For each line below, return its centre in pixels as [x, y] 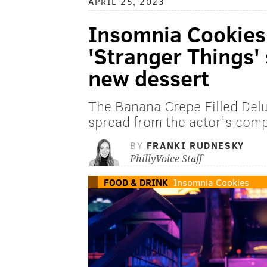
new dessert [149, 78]
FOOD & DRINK [136, 182]
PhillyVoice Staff [166, 159]
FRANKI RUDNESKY [195, 145]
